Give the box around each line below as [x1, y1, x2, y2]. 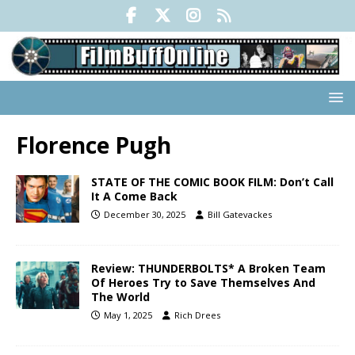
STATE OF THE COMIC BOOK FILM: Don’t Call [91, 174, 334, 190]
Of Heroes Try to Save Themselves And [91, 275, 315, 291]
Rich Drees [174, 309, 220, 322]
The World [91, 289, 150, 305]
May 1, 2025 [104, 309, 152, 322]
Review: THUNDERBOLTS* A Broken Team [91, 261, 326, 277]
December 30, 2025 [104, 208, 185, 221]
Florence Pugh [16, 130, 171, 161]
